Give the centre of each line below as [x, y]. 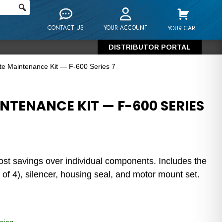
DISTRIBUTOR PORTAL [150, 47]
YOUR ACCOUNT [126, 28]
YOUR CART [183, 28]
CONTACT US [66, 28]
